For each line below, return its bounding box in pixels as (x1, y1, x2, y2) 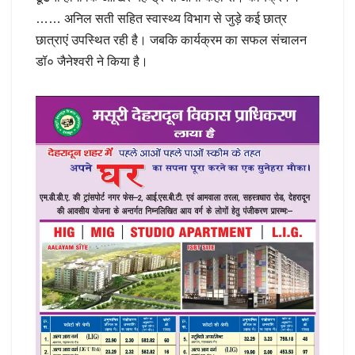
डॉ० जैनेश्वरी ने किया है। (36, 54, 148, 68)
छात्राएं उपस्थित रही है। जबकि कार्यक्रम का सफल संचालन (36, 32, 307, 47)
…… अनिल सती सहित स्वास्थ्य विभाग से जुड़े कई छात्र (36, 11, 287, 25)
